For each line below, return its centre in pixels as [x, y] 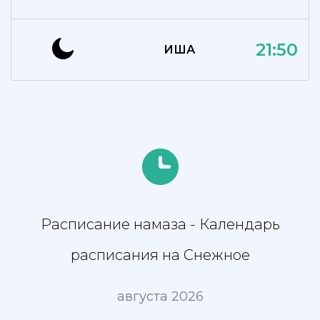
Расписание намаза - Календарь [160, 224]
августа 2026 [160, 296]
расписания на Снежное [160, 255]
